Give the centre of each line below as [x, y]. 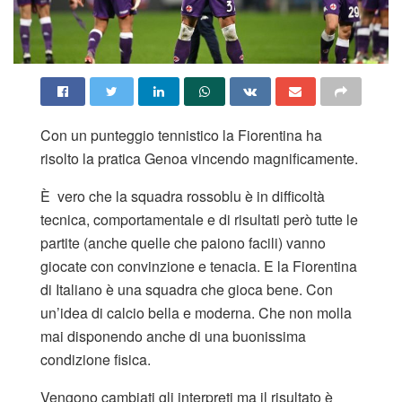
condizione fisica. [96, 360]
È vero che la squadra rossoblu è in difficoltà [183, 197]
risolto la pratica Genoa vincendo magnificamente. [199, 159]
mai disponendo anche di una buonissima [173, 336]
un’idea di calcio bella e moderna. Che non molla [196, 313]
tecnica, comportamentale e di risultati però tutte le [199, 220]
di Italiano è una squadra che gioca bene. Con [187, 290]
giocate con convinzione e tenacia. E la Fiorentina [199, 267]
